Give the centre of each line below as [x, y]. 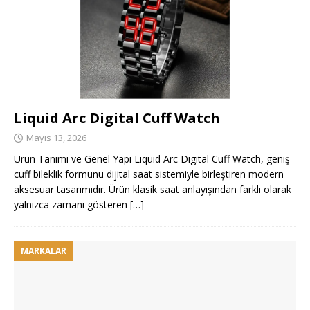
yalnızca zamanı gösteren [72, 205]
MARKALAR [44, 251]
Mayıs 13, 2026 [56, 138]
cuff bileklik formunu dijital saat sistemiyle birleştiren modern [149, 174]
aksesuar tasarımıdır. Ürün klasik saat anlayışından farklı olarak [153, 190]
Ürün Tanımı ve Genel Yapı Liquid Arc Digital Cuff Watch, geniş [152, 159]
